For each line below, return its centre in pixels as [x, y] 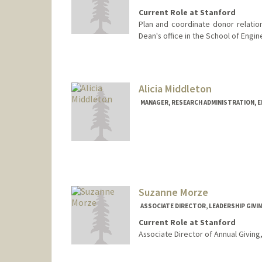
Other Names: [166, 75]
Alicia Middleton [175, 89]
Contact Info [164, 61]
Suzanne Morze [173, 192]
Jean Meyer [226, 87]
